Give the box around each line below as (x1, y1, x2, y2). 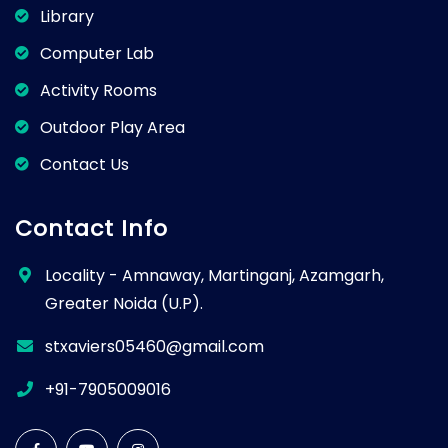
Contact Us (40, 153, 129, 177)
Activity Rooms (40, 79, 157, 103)
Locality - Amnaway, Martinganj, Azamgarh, (45, 264, 384, 288)
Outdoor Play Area (40, 116, 185, 140)
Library (40, 5, 94, 29)
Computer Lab (40, 42, 154, 66)
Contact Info (15, 213, 168, 245)
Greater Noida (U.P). (45, 292, 203, 316)
